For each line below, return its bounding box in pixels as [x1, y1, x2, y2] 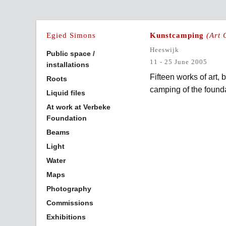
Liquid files [46, 89, 85, 97]
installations [46, 61, 89, 69]
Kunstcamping [150, 31, 204, 39]
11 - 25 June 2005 [150, 58, 207, 66]
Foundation [46, 114, 87, 122]
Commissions [46, 199, 93, 207]
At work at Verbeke [46, 103, 110, 111]
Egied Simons [46, 31, 96, 39]
